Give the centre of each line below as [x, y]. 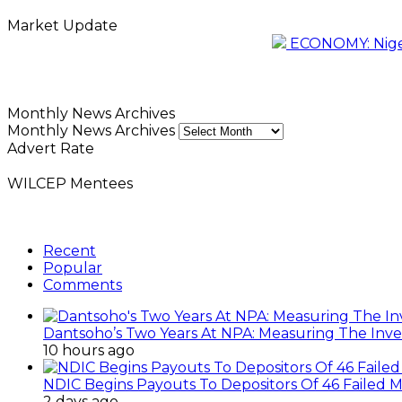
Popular [73, 267]
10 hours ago [89, 350]
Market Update [62, 25]
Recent [70, 250]
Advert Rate [51, 148]
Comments [83, 284]
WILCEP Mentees [70, 183]
